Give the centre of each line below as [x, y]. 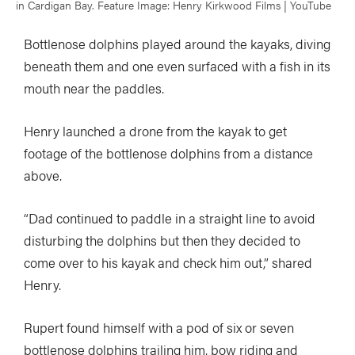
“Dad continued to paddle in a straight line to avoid [170, 218]
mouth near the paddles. [94, 88]
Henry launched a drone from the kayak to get [155, 130]
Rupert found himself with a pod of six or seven [159, 327]
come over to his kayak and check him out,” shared [168, 262]
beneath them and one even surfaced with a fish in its [177, 65]
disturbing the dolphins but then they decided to [162, 240]
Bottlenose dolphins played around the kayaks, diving [177, 43]
